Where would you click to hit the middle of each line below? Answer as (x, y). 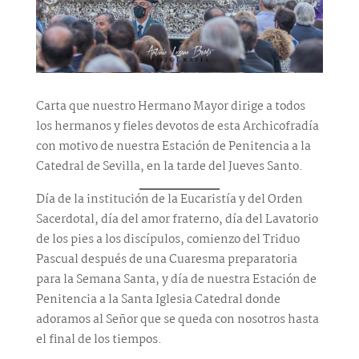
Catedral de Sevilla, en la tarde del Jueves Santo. (169, 167)
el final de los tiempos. (99, 340)
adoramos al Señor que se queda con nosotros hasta (177, 320)
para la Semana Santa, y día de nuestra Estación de (176, 280)
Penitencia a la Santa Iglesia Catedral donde (158, 300)
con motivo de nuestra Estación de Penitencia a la (173, 147)
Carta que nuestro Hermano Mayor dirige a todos (170, 107)
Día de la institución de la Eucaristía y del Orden (169, 200)
